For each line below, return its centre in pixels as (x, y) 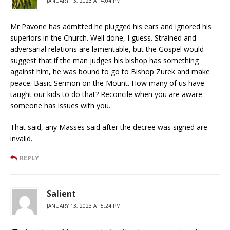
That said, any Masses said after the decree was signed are (109, 127)
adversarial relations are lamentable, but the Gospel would (107, 49)
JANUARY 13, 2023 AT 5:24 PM (84, 206)
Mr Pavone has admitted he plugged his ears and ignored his (111, 26)
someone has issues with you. (60, 105)
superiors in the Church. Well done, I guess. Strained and (103, 37)
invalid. (21, 138)
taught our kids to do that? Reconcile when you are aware (106, 94)
